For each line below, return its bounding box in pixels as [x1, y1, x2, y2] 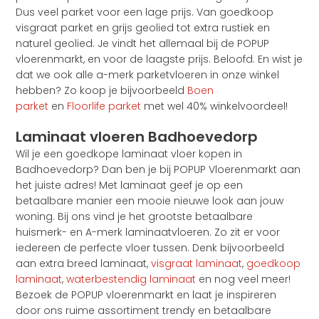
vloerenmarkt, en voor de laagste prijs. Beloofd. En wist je [16, 52, 303, 67]
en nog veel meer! [196, 272, 291, 287]
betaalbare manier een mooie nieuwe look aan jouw [16, 194, 284, 209]
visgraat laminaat [151, 256, 243, 271]
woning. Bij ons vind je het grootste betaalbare [16, 209, 253, 224]
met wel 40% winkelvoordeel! [141, 99, 288, 114]
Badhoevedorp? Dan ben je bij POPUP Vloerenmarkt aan [16, 162, 301, 177]
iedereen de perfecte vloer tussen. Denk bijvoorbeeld [16, 241, 285, 256]
